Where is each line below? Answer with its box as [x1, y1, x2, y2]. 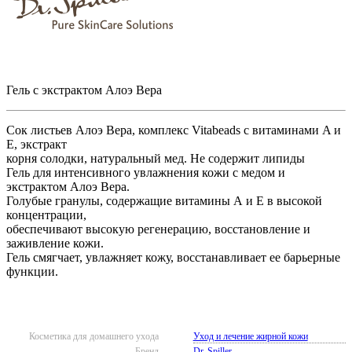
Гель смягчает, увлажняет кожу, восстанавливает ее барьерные [6, 250, 340, 264]
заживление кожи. [6, 236, 104, 250]
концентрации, [6, 207, 86, 222]
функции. [6, 264, 58, 278]
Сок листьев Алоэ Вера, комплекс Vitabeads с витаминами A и [6, 123, 341, 137]
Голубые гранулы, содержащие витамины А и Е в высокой [6, 193, 322, 207]
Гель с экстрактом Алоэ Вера [6, 82, 162, 97]
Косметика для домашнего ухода [29, 330, 159, 342]
